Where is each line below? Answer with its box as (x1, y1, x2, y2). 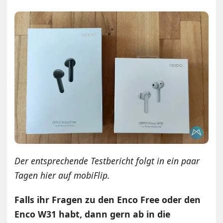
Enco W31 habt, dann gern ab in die (14, 208, 171, 221)
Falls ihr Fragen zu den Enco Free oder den (14, 194, 201, 206)
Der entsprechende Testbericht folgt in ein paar (14, 155, 200, 167)
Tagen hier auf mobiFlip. (14, 169, 111, 182)
